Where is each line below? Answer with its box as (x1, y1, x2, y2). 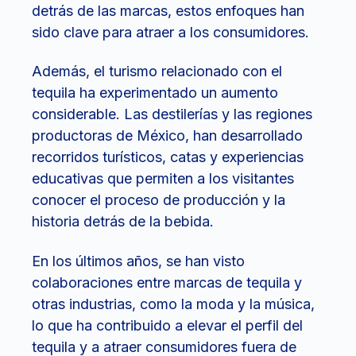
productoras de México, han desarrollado (32, 127, 303, 145)
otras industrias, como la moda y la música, (32, 295, 315, 312)
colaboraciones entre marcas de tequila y (32, 273, 302, 291)
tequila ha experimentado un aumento (32, 84, 278, 102)
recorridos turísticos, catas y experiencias (32, 149, 304, 166)
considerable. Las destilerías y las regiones (32, 106, 312, 123)
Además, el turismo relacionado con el (32, 63, 282, 80)
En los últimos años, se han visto (32, 252, 245, 269)
